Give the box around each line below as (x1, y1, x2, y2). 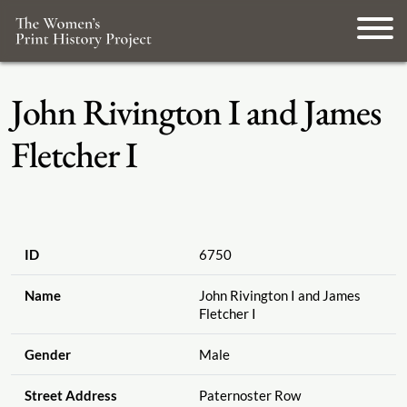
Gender (24, 346, 71, 363)
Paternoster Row (198, 387, 301, 404)
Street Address (24, 387, 117, 404)
